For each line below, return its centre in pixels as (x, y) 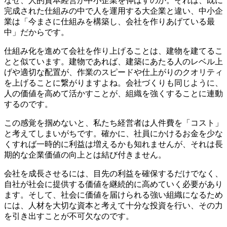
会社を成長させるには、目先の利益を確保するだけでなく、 (113, 173)
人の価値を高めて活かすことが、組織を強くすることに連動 (113, 93)
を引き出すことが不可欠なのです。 (69, 216)
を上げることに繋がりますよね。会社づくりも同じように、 (113, 83)
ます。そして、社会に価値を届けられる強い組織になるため (113, 195)
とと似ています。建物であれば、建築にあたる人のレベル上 (113, 61)
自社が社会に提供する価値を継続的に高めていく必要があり (113, 184)
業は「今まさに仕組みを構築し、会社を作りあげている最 (109, 21)
